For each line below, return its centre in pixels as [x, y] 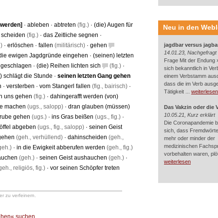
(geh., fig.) [119, 147]
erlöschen [20, 45]
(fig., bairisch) [109, 86]
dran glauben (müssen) [99, 107]
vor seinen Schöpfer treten [85, 168]
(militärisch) [69, 45]
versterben [20, 86]
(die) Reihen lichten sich [69, 66]
